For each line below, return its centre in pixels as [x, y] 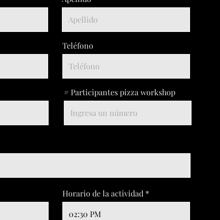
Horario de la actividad [103, 193]
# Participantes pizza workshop [120, 92]
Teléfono [78, 45]
